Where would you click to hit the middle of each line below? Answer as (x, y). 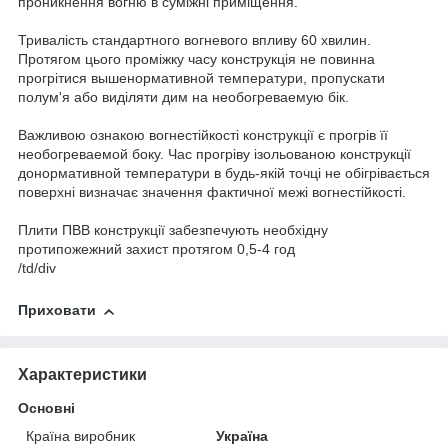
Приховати (57, 310)
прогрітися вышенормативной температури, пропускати (201, 78)
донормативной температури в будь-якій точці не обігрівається (224, 173)
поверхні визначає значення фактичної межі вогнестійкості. (212, 192)
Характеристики (82, 375)
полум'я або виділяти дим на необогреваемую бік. (183, 97)
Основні (46, 408)
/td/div (37, 268)
